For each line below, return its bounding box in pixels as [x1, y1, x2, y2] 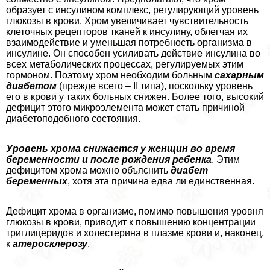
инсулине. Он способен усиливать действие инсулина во [6, 48, 260, 59]
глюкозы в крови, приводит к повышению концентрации [6, 217, 256, 228]
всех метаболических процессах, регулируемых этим [6, 59, 243, 70]
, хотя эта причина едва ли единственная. [67, 176, 254, 187]
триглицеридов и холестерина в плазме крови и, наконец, [6, 228, 264, 239]
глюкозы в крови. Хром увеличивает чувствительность [6, 16, 248, 27]
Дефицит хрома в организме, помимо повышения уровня [6, 206, 263, 217]
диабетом [6, 81, 57, 92]
